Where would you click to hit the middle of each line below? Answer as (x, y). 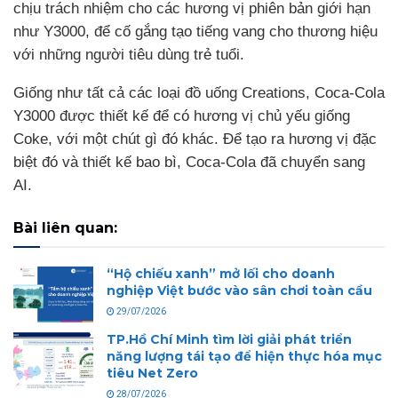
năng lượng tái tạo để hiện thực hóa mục (244, 357)
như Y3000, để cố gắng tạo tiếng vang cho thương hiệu (195, 31)
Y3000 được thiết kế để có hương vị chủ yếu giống (182, 115)
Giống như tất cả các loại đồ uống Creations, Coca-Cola (199, 92)
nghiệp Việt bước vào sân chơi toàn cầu (239, 290)
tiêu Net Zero (152, 374)
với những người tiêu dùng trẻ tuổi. (129, 54)
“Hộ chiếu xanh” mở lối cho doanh (221, 273)
